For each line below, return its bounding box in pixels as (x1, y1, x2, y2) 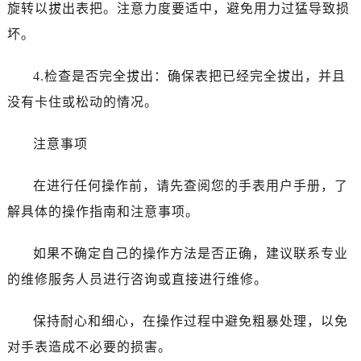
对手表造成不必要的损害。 (6, 339, 172, 354)
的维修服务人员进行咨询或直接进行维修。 (6, 272, 268, 286)
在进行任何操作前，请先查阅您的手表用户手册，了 (32, 178, 348, 193)
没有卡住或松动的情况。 (6, 94, 158, 109)
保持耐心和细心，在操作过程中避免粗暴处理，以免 (32, 313, 348, 328)
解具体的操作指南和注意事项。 (6, 204, 199, 218)
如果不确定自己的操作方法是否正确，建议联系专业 (32, 246, 348, 260)
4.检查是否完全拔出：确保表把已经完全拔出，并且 (32, 68, 346, 83)
